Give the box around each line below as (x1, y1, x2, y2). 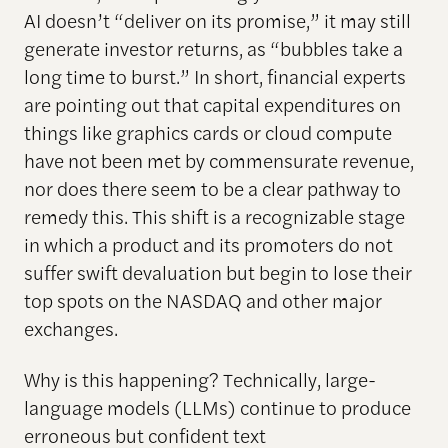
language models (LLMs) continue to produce (23, 392, 411, 421)
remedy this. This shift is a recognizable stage (23, 202, 405, 231)
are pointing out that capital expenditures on (23, 90, 401, 119)
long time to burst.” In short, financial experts (23, 62, 406, 91)
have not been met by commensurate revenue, (23, 146, 414, 175)
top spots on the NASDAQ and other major (23, 286, 382, 315)
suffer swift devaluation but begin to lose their (23, 258, 412, 287)
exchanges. (23, 314, 118, 343)
